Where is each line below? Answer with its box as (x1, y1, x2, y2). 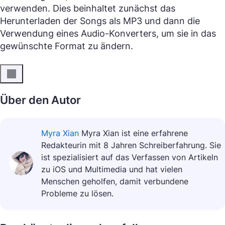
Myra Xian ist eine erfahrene (81, 128, 188, 138)
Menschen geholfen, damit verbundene (41, 176, 188, 186)
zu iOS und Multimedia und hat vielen (41, 164, 182, 174)
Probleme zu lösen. (41, 188, 114, 198)
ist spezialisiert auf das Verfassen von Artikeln (41, 152, 218, 162)
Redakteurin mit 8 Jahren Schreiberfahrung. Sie (41, 140, 221, 150)
